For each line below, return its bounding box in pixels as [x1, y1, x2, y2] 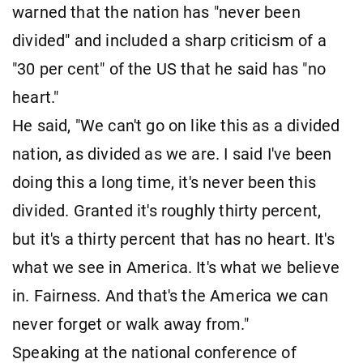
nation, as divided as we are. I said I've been [12, 144, 332, 164]
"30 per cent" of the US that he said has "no [12, 59, 326, 79]
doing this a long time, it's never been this [12, 173, 316, 192]
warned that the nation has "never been [12, 2, 301, 22]
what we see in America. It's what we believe [12, 258, 340, 277]
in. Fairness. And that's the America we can [12, 286, 328, 305]
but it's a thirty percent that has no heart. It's [12, 229, 335, 249]
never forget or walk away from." [12, 314, 249, 334]
